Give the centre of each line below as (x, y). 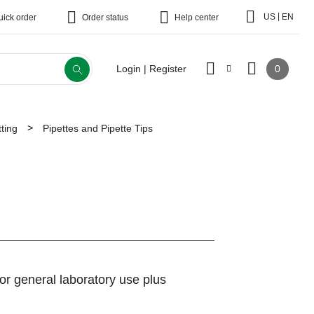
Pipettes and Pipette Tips (98, 128)
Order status (105, 18)
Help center (197, 18)
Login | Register (151, 69)
